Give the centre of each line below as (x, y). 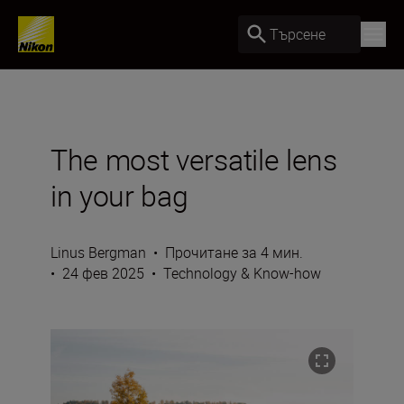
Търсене (298, 34)
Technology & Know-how (242, 273)
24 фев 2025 (103, 273)
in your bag (119, 195)
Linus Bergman (98, 252)
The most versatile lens (194, 159)
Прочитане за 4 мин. (234, 252)
